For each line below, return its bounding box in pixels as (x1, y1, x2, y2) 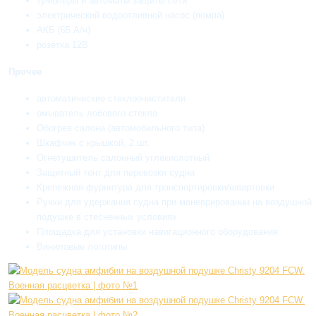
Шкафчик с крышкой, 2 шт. (37, 138, 151, 149)
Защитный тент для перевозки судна (37, 167, 195, 178)
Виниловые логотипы (37, 241, 128, 253)
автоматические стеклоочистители (37, 93, 186, 104)
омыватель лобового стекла (37, 108, 158, 119)
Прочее (8, 66, 42, 77)
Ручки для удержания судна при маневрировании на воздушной (37, 197, 312, 208)
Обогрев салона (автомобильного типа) (37, 123, 205, 134)
